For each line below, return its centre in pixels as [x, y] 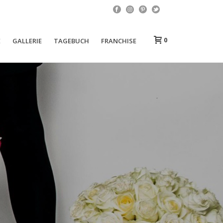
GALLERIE [27, 41]
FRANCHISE [119, 41]
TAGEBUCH [71, 41]
